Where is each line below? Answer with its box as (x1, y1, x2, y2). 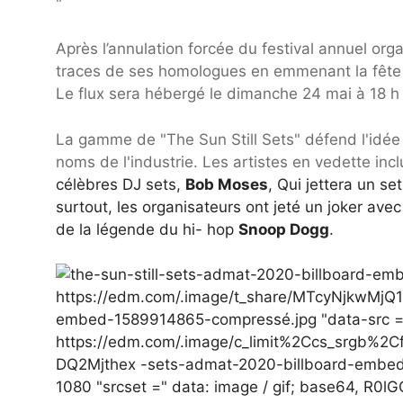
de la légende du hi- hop (56, 219, 238, 238)
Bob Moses (185, 175, 268, 193)
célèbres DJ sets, (56, 175, 185, 193)
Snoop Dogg (238, 219, 329, 238)
